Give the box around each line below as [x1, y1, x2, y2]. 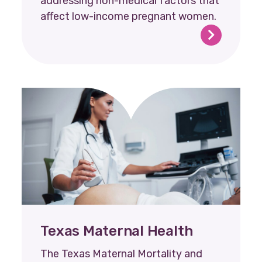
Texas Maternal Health [40, 222, 193, 239]
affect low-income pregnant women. [40, 9, 217, 23]
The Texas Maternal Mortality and [40, 247, 203, 260]
